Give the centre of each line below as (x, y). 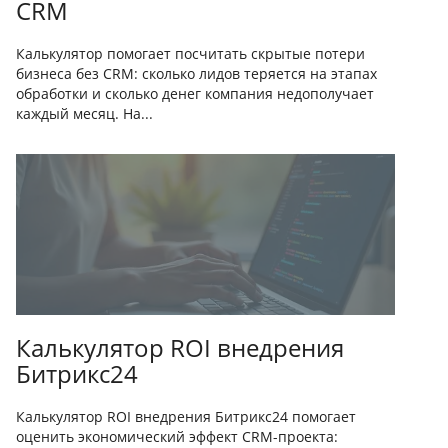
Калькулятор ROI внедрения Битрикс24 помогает (186, 416)
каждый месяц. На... (84, 113)
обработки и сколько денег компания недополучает (195, 93)
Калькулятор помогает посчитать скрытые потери (190, 53)
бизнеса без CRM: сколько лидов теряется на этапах (196, 73)
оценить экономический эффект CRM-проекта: (177, 436)
